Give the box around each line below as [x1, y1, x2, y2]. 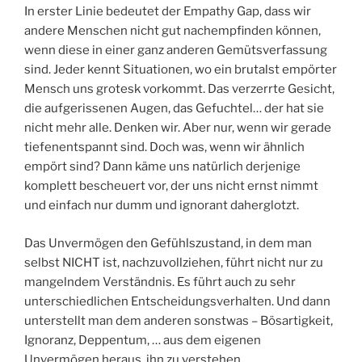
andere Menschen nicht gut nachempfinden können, [24, 23, 321, 39]
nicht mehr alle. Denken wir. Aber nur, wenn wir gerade [24, 120, 331, 136]
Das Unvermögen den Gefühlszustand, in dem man [24, 235, 312, 250]
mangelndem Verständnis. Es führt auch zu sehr [24, 274, 296, 289]
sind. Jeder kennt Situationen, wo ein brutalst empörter [24, 62, 337, 78]
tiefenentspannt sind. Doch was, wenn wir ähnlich [24, 140, 305, 155]
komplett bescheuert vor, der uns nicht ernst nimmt [24, 179, 318, 194]
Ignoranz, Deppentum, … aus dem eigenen [24, 332, 261, 347]
